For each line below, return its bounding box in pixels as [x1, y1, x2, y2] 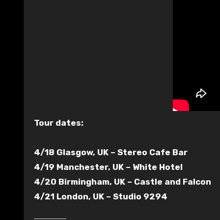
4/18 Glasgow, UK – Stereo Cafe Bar [34, 147, 188, 157]
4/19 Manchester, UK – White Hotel [34, 162, 183, 172]
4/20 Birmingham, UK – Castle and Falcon [34, 176, 211, 187]
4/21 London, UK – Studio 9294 [34, 191, 167, 201]
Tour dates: [34, 117, 83, 128]
